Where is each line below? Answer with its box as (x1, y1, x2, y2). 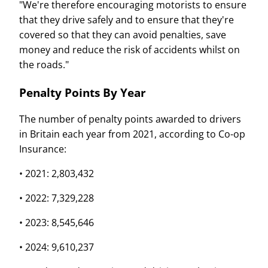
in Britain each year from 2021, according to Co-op (19, 127, 245, 141)
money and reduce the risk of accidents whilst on (19, 43, 240, 56)
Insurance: (19, 142, 66, 156)
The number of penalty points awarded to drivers (19, 112, 241, 126)
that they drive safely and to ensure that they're (19, 13, 234, 26)
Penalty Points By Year (19, 84, 146, 100)
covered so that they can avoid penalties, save (19, 28, 226, 41)
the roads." (19, 58, 69, 71)
